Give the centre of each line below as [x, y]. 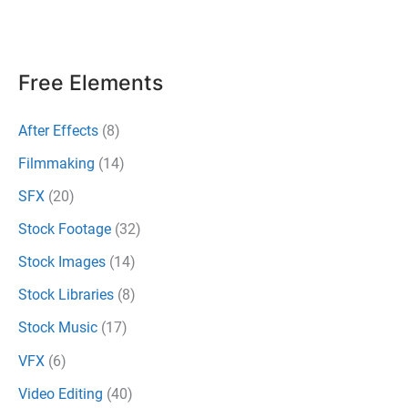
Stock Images [62, 262]
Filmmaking [56, 163]
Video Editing [61, 393]
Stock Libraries [66, 295]
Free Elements [91, 83]
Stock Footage [65, 229]
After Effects [58, 130]
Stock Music [58, 328]
